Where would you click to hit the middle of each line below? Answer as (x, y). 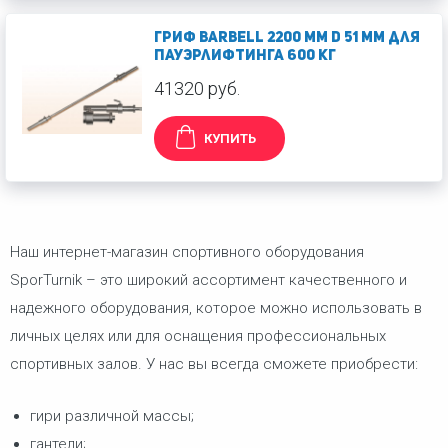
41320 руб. (197, 88)
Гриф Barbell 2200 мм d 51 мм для (287, 38)
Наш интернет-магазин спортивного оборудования (187, 252)
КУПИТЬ (230, 138)
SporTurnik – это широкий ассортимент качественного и (208, 280)
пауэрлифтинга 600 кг (245, 56)
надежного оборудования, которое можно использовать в (216, 308)
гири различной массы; (112, 416)
